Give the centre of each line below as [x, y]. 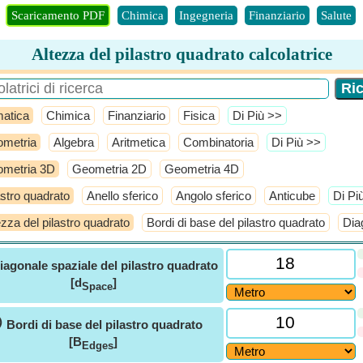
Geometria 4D [202, 169]
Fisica [199, 115]
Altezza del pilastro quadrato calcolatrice [181, 54]
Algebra [74, 142]
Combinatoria [218, 142]
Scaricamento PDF [58, 15]
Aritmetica [139, 142]
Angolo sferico [214, 196]
